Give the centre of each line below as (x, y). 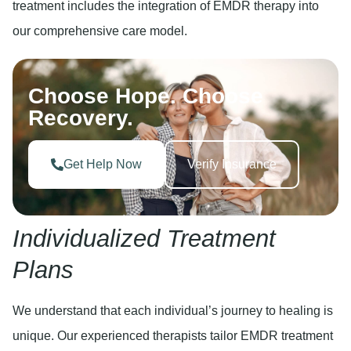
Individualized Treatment (144, 238)
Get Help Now (103, 164)
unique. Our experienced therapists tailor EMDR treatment (173, 335)
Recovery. (81, 118)
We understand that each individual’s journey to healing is (173, 310)
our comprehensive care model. (100, 31)
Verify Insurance (232, 164)
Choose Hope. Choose (146, 96)
